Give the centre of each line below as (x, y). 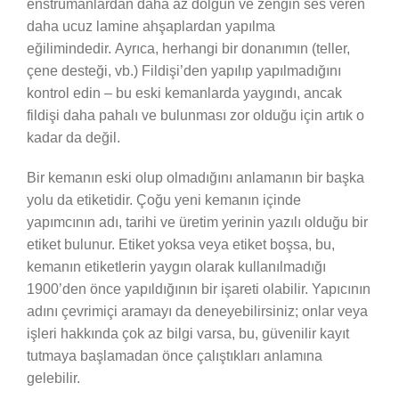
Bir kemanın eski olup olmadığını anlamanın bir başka (195, 177)
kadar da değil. (75, 137)
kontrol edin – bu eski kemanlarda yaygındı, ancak (184, 93)
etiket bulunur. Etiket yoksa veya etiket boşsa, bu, (181, 244)
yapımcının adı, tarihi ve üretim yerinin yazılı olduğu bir (197, 222)
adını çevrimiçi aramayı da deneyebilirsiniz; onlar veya (197, 311)
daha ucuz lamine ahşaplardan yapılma (151, 26)
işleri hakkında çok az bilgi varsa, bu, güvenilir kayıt (188, 333)
